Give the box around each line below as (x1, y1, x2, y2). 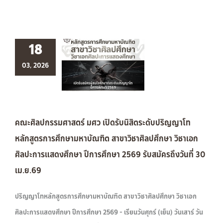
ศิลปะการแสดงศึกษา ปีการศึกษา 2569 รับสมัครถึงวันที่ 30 (15, 148, 206, 161)
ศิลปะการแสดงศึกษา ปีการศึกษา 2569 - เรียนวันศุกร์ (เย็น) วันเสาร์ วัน (15, 207, 203, 218)
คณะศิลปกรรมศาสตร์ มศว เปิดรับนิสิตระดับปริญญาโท (15, 116, 191, 129)
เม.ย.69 (15, 164, 41, 177)
